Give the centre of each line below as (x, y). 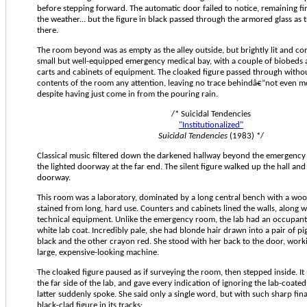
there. (48, 30)
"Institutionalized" (211, 125)
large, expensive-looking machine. (98, 252)
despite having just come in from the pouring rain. (127, 94)
